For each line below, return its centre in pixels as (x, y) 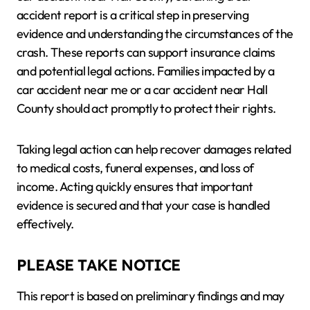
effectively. (45, 224)
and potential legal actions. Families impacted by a (146, 71)
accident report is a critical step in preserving (133, 15)
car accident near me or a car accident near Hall (142, 90)
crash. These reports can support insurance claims (146, 52)
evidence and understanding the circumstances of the (155, 34)
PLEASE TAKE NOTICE (99, 265)
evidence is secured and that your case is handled (143, 205)
